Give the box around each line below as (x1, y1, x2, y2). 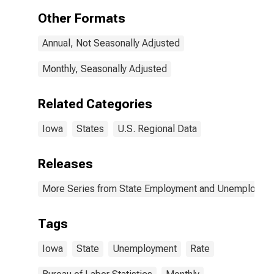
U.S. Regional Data (117, 123, 197, 135)
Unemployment (113, 243, 177, 254)
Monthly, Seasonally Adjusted (42, 63, 167, 75)
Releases (38, 157, 93, 171)
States (76, 123, 104, 135)
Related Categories (38, 97, 152, 111)
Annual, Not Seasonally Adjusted (42, 37, 180, 49)
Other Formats (38, 11, 125, 26)
